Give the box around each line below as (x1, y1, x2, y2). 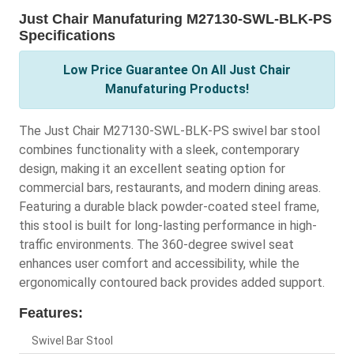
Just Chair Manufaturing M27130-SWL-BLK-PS (19, 11, 332, 28)
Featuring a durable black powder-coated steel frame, (19, 199, 319, 215)
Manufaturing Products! (105, 81, 249, 97)
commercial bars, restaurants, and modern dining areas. (19, 180, 321, 196)
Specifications (19, 28, 115, 44)
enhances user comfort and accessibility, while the (19, 256, 299, 272)
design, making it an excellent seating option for (19, 161, 285, 177)
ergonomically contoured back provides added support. (19, 275, 325, 291)
